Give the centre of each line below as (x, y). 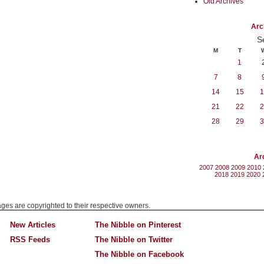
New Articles (33, 225)
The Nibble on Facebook (139, 255)
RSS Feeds (30, 240)
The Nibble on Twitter (133, 240)
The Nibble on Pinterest (138, 225)
